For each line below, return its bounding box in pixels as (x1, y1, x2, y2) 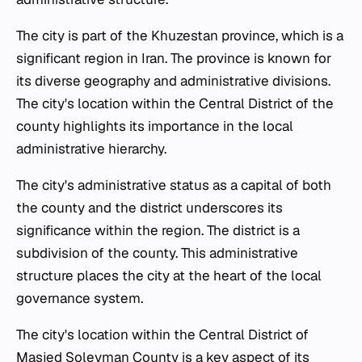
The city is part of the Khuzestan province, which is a (16, 27, 343, 45)
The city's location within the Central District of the (16, 95, 334, 113)
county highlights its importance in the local (16, 117, 293, 136)
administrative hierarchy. (16, 140, 166, 158)
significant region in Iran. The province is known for (16, 49, 331, 68)
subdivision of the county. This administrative (16, 244, 298, 263)
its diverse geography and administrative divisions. (16, 72, 330, 90)
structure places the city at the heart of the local (16, 267, 322, 285)
